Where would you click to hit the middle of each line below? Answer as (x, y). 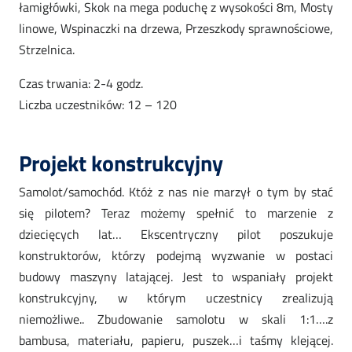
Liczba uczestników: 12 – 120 (98, 105)
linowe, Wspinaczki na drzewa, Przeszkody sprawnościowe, (176, 29)
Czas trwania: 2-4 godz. (81, 84)
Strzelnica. (47, 50)
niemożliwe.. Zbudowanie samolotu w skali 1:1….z (176, 319)
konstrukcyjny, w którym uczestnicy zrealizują (176, 298)
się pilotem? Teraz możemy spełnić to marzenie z (176, 213)
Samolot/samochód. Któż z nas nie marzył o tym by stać (176, 192)
